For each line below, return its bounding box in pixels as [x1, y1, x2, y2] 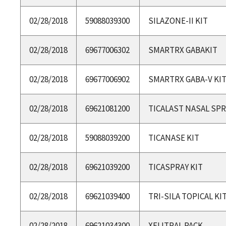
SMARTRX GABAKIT [148, 44, 217, 55]
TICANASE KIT [148, 132, 199, 143]
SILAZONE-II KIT [148, 15, 208, 26]
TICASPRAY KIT [148, 161, 203, 173]
